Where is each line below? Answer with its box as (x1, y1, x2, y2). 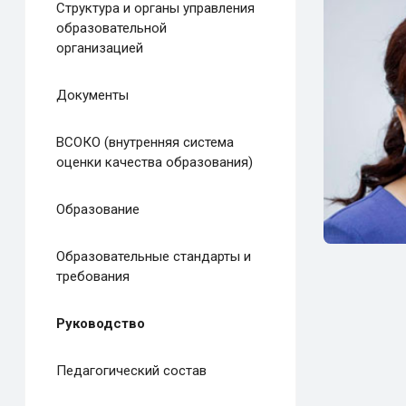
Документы (55, 87, 129, 104)
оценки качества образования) (55, 154, 253, 171)
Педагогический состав (55, 362, 207, 380)
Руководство (55, 315, 145, 333)
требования (55, 268, 130, 285)
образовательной (55, 20, 167, 37)
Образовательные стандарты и (55, 248, 251, 266)
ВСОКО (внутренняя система (55, 134, 234, 151)
